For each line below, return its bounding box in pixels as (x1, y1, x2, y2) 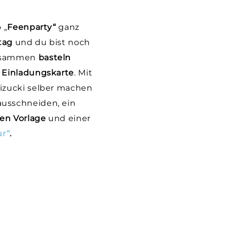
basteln (36, 53, 71, 62)
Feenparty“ (7, 22, 56, 32)
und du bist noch (13, 37, 90, 47)
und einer (46, 113, 91, 123)
